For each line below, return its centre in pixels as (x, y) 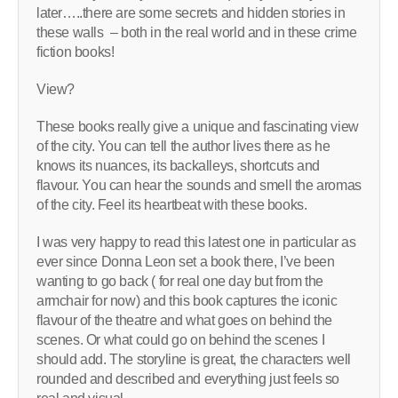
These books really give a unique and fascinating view (198, 127)
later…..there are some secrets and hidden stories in (191, 13)
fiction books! (76, 52)
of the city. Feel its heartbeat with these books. (172, 205)
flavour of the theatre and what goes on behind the (185, 321)
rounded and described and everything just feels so (188, 379)
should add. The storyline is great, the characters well (194, 360)
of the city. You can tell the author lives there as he (183, 147)
